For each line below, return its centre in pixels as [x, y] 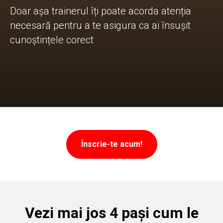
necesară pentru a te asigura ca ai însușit [100, 25]
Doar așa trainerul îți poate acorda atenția [101, 11]
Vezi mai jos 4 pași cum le [111, 213]
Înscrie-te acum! [111, 144]
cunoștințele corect [52, 40]
